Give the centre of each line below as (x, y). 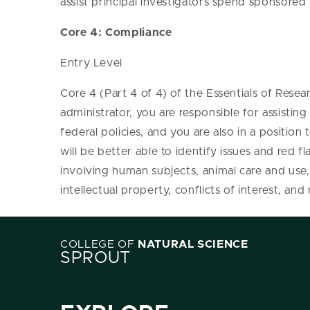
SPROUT (95, 258)
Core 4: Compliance (116, 33)
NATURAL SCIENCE (193, 245)
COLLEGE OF (99, 245)
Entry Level (92, 63)
